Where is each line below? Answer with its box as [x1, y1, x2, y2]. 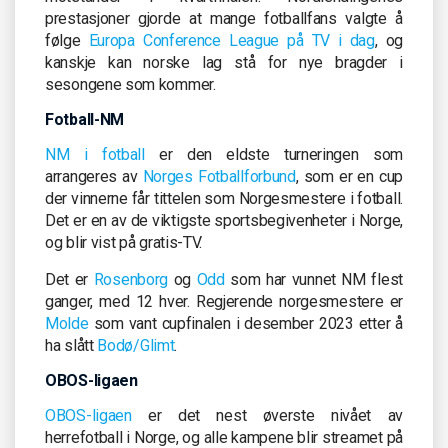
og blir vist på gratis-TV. [45, 232, 203, 252]
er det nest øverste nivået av [131, 405, 403, 425]
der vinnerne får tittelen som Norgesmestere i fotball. [45, 188, 403, 208]
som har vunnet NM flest [224, 269, 403, 289]
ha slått [45, 335, 98, 355]
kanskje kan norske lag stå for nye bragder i [45, 52, 403, 72]
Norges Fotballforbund [142, 166, 296, 186]
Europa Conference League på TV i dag [88, 30, 375, 50]
